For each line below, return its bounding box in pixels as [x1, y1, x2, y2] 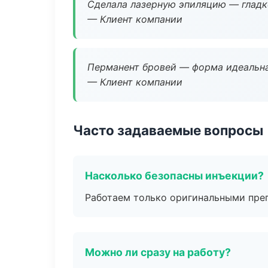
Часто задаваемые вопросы [73, 122, 263, 138]
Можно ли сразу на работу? [85, 246, 231, 258]
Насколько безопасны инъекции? [85, 169, 264, 182]
